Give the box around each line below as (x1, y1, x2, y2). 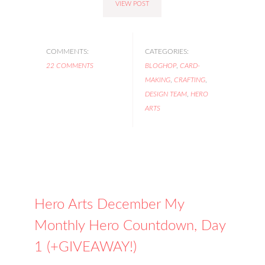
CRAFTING (173, 76, 205, 83)
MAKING (144, 76, 170, 83)
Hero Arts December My (34, 198, 185, 212)
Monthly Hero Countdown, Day (34, 219, 226, 233)
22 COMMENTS (46, 62, 94, 69)
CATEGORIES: (144, 48, 189, 55)
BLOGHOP (144, 62, 176, 69)
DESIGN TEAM (144, 91, 187, 98)
